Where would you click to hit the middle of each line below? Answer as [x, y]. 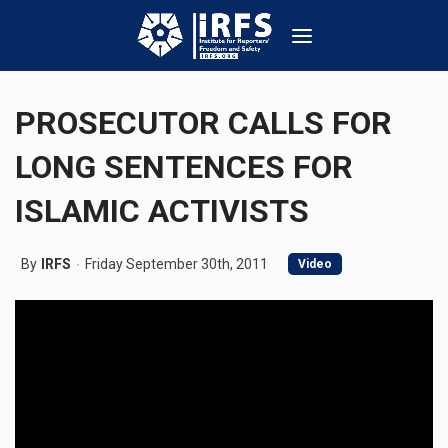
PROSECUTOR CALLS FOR [203, 123]
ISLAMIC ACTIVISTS [162, 211]
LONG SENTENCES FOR [184, 167]
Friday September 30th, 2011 [176, 264]
